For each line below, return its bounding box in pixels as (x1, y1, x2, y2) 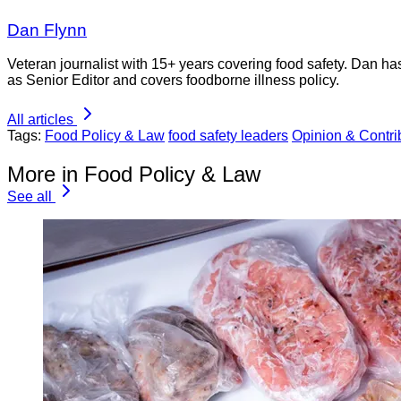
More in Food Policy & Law (7, 162, 260, 187)
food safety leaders (168, 128, 288, 144)
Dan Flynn (7, 20, 87, 39)
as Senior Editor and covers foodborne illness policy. (7, 73, 339, 89)
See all (7, 189, 52, 205)
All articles (7, 112, 73, 128)
